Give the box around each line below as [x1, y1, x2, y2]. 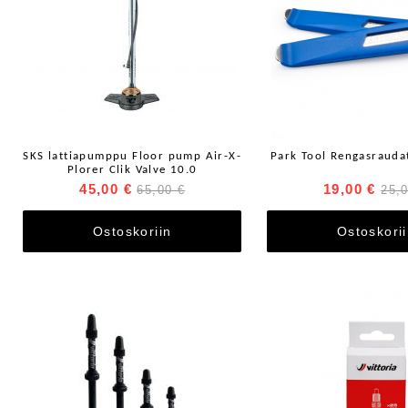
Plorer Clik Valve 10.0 [66, 164, 198, 176]
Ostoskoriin [93, 224, 172, 240]
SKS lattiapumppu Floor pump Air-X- [23, 150, 241, 162]
